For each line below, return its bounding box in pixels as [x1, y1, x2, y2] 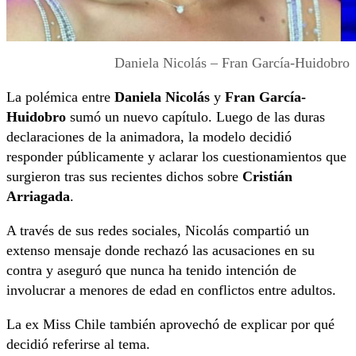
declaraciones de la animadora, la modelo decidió [6, 128, 292, 145]
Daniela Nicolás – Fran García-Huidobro [114, 54, 350, 71]
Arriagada [6, 188, 70, 204]
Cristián [242, 168, 292, 184]
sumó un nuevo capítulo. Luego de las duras [66, 108, 325, 125]
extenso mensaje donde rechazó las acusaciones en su [6, 242, 315, 258]
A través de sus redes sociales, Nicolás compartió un [6, 222, 309, 238]
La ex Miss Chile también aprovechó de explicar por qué [6, 315, 335, 332]
